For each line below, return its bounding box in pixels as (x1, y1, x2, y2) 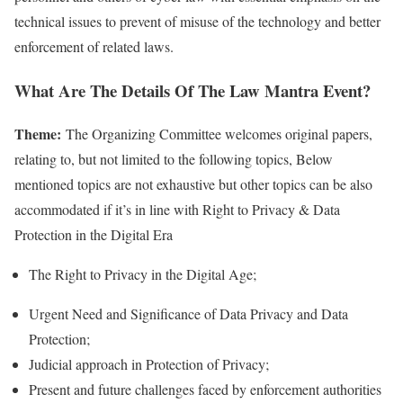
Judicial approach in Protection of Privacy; (29, 354, 269, 374)
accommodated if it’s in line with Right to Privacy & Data (14, 200, 340, 219)
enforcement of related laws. (14, 36, 174, 56)
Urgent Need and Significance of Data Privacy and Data (29, 304, 348, 324)
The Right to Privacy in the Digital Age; (29, 264, 256, 284)
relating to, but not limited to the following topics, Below (14, 149, 333, 169)
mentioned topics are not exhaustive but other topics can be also (14, 175, 372, 194)
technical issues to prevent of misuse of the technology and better (14, 11, 381, 31)
